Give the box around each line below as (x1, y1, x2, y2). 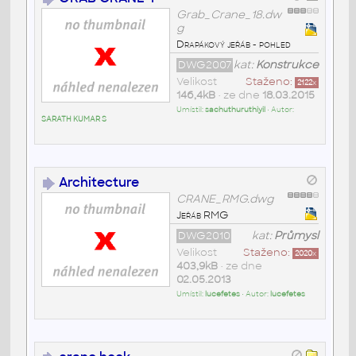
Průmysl (273, 229, 319, 243)
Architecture (58, 174, 139, 192)
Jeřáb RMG (176, 208, 229, 222)
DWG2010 (177, 229, 230, 243)
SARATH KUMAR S (41, 114, 106, 125)
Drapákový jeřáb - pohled (176, 37, 291, 52)
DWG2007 (177, 58, 232, 72)
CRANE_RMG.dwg (176, 192, 273, 207)
